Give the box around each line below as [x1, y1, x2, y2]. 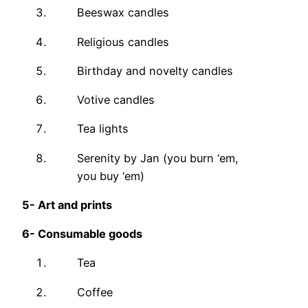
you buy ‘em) [77, 168, 144, 183]
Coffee [77, 285, 113, 299]
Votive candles [77, 93, 155, 107]
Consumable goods [38, 227, 142, 241]
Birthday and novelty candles [77, 63, 233, 78]
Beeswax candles [77, 5, 169, 20]
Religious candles [77, 34, 169, 49]
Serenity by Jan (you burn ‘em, [77, 151, 239, 165]
